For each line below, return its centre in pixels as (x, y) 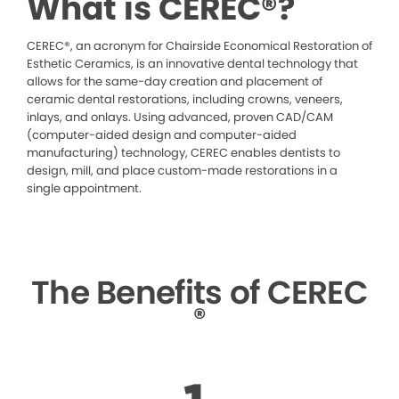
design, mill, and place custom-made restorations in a (182, 171)
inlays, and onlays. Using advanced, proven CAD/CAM (180, 117)
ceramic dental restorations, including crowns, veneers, (185, 99)
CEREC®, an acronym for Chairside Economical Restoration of (199, 46)
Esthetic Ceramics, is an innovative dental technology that (192, 64)
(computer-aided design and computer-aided (162, 135)
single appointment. (84, 188)
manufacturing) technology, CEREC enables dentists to (183, 153)
